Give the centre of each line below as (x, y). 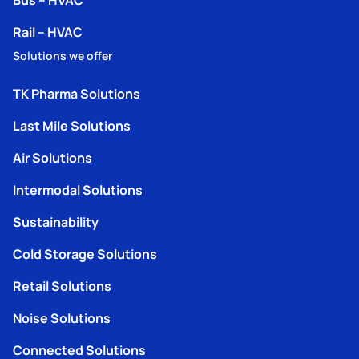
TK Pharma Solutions (77, 93)
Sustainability (56, 221)
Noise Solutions (62, 317)
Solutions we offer (63, 55)
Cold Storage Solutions (85, 253)
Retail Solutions (62, 285)
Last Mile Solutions (72, 125)
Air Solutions (52, 157)
